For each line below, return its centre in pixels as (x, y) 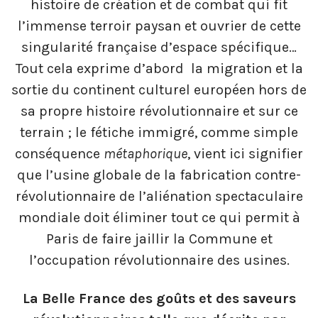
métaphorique (146, 154)
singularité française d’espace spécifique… (159, 48)
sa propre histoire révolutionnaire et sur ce (159, 111)
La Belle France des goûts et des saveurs (159, 298)
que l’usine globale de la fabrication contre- (159, 175)
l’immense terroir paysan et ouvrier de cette (159, 26)
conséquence (59, 154)
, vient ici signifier (245, 154)
